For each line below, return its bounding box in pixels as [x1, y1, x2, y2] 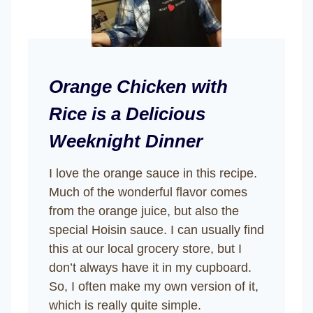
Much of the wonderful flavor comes [49, 184, 247, 199]
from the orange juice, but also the [49, 203, 239, 218]
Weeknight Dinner [49, 130, 203, 152]
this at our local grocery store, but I [49, 241, 242, 256]
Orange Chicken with [49, 75, 228, 97]
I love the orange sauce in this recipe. [49, 166, 257, 180]
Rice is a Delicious [49, 103, 205, 124]
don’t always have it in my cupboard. [49, 260, 252, 275]
